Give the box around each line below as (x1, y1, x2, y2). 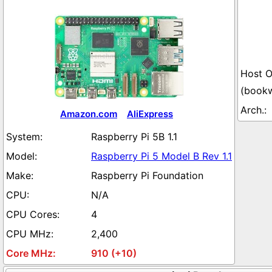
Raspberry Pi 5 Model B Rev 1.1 (91, 150, 232, 162)
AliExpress (127, 108, 173, 120)
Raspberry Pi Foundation (91, 169, 203, 182)
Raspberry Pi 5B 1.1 (91, 131, 177, 143)
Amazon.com (60, 108, 117, 120)
